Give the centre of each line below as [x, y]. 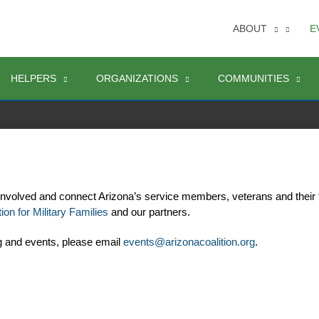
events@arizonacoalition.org [189, 242]
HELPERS [33, 78]
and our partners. [151, 212]
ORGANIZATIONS [137, 78]
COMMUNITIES [253, 78]
